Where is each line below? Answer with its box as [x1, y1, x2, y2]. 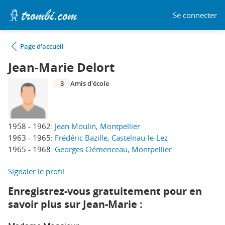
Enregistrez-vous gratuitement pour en [8, 184, 202, 198]
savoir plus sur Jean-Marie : [8, 197, 143, 211]
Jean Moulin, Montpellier [55, 121, 140, 131]
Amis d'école [70, 79, 109, 88]
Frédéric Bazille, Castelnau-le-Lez [55, 133, 168, 143]
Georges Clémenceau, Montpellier [55, 144, 172, 154]
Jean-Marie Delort [8, 59, 115, 76]
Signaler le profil [8, 166, 64, 176]
